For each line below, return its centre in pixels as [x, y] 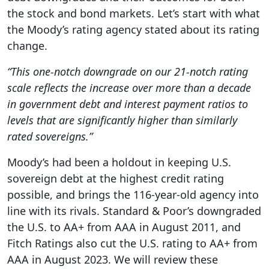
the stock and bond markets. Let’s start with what [134, 13]
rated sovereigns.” [50, 136]
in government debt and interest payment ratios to [128, 104]
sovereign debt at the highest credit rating [116, 178]
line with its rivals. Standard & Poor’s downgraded [134, 210]
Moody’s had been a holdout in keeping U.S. [119, 162]
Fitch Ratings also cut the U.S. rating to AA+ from [132, 243]
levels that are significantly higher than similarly [122, 120]
